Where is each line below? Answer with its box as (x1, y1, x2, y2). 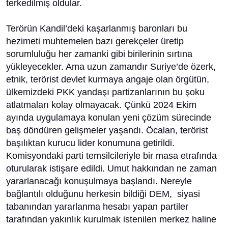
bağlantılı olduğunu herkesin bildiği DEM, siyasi (6, 189, 200, 199)
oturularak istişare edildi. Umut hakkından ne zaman (6, 163, 217, 174)
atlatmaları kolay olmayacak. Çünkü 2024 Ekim (6, 100, 196, 110)
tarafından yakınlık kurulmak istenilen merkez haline (6, 214, 216, 224)
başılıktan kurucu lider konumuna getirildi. (6, 138, 175, 148)
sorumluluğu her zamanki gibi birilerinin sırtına (6, 49, 192, 59)
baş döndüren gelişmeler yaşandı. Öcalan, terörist (6, 125, 208, 135)
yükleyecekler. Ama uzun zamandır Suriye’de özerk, (6, 62, 216, 72)
